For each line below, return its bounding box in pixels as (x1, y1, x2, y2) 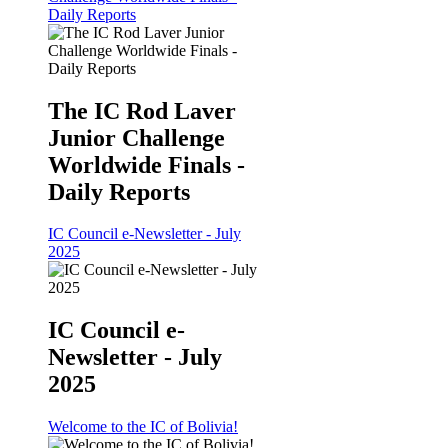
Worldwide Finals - (48, 151, 245, 178)
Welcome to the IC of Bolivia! (48, 418, 238, 436)
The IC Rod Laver (48, 97, 236, 124)
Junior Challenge (48, 124, 225, 151)
